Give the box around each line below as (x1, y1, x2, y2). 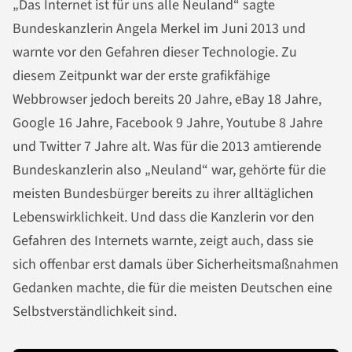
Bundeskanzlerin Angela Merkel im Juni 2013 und (13, 19, 306, 38)
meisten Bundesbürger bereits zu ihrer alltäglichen (13, 184, 313, 203)
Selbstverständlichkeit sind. (13, 302, 177, 321)
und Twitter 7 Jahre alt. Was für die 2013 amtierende (13, 137, 321, 156)
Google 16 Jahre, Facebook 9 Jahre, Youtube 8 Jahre (13, 113, 323, 133)
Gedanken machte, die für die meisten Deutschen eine (13, 278, 332, 298)
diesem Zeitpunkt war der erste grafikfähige (13, 66, 270, 86)
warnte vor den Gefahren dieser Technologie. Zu (13, 42, 297, 62)
